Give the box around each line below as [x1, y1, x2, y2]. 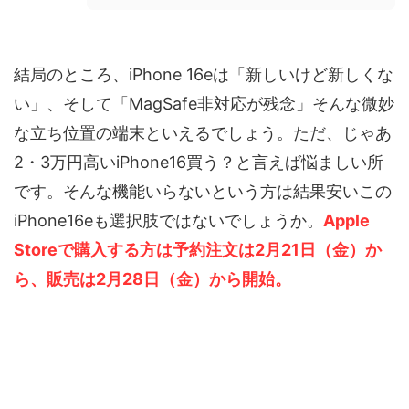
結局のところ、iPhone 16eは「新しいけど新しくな [14, 65, 393, 85]
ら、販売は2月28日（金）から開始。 [14, 269, 291, 289]
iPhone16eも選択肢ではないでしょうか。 [14, 211, 323, 231]
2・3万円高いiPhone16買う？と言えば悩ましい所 [14, 152, 383, 173]
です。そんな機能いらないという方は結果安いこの [14, 182, 392, 202]
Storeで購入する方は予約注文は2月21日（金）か [14, 240, 382, 260]
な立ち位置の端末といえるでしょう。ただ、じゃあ [14, 123, 392, 143]
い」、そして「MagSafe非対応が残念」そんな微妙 [14, 94, 394, 114]
